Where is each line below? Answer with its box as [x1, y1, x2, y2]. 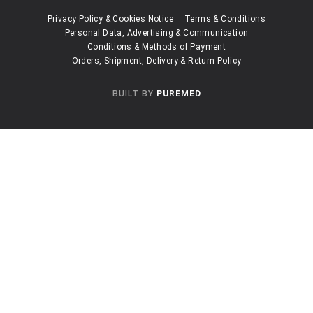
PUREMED [156, 89, 201, 99]
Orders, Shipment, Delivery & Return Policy [71, 56, 242, 66]
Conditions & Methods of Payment [87, 42, 226, 52]
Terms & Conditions [184, 14, 266, 24]
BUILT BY [112, 89, 156, 99]
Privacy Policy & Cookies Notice [47, 14, 174, 24]
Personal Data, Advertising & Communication [64, 28, 249, 38]
